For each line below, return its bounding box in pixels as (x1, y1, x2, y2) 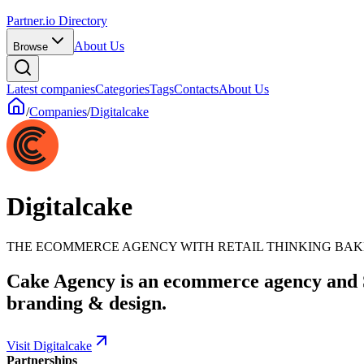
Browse (13, 41, 48, 53)
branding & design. (6, 292, 167, 314)
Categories (95, 82, 149, 96)
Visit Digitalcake (6, 338, 92, 353)
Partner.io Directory (6, 14, 107, 28)
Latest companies (6, 82, 95, 96)
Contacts (174, 82, 219, 96)
